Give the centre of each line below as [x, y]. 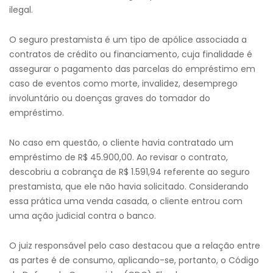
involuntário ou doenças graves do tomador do [110, 98]
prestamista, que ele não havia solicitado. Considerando [129, 186]
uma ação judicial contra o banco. [83, 216]
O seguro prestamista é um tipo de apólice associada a [128, 40]
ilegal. [21, 10]
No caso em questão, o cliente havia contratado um [121, 143]
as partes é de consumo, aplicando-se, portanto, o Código [134, 260]
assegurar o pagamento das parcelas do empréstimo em [132, 69]
